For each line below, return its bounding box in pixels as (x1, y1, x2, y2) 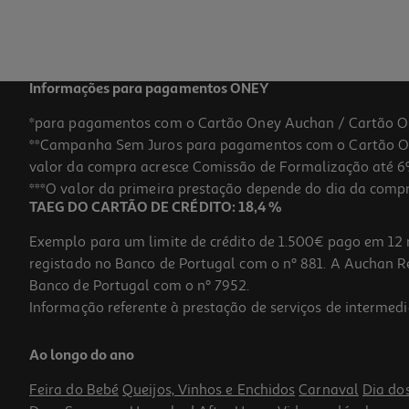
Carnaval (299, 381, 359, 400)
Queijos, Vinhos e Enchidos (122, 381, 296, 400)
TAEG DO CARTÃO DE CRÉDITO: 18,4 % (29, 201, 282, 216)
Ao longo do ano (29, 349, 135, 364)
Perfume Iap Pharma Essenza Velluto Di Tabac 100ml (19, 324, 314, 341)
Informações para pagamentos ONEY (29, 82, 268, 98)
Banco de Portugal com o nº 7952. (29, 277, 250, 296)
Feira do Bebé (29, 381, 120, 400)
